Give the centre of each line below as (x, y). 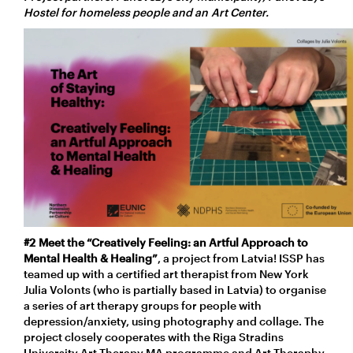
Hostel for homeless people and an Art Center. (146, 12)
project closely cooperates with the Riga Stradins (154, 336)
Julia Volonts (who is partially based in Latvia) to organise (175, 289)
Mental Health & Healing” (91, 258)
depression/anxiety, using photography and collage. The (174, 321)
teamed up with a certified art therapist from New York (166, 273)
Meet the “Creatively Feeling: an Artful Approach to (173, 242)
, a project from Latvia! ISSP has (241, 258)
